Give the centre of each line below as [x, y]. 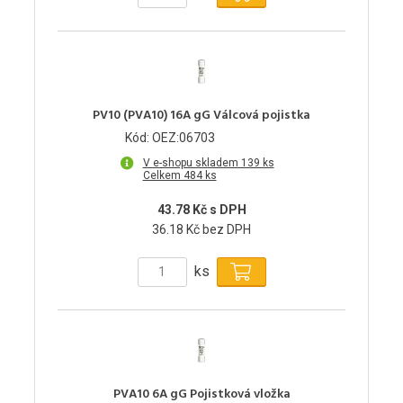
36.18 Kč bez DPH [201, 229]
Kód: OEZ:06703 [170, 137]
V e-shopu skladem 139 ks [208, 162]
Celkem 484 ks [179, 175]
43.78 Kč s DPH [201, 209]
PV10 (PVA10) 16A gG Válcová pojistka [201, 115]
